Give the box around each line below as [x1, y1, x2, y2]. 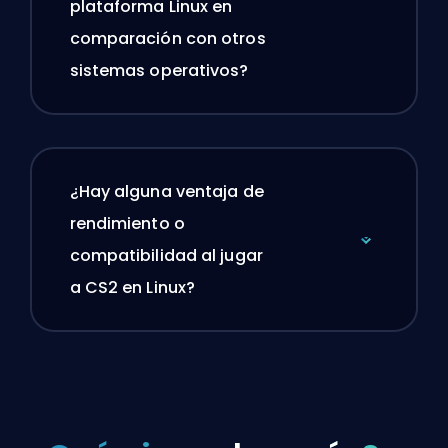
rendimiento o [69, 212, 185, 236]
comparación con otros [69, 27, 266, 51]
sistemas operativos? [69, 59, 249, 83]
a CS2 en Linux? [69, 276, 195, 300]
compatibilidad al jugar [69, 244, 263, 268]
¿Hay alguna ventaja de [69, 180, 264, 204]
